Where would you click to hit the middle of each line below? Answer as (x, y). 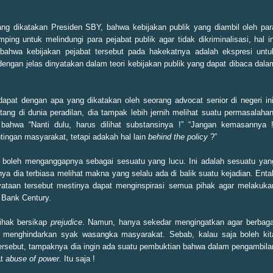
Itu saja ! (78, 259)
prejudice (66, 222)
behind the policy (178, 137)
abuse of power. (34, 259)
